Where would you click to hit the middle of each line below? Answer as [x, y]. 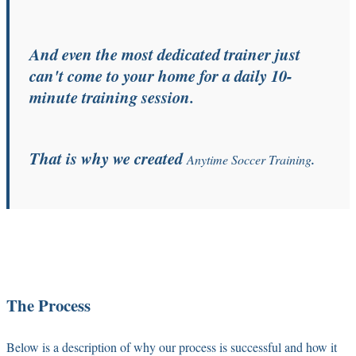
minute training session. [112, 97]
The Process [48, 305]
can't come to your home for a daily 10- [161, 75]
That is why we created [108, 158]
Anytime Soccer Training [249, 159]
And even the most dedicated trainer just [165, 54]
